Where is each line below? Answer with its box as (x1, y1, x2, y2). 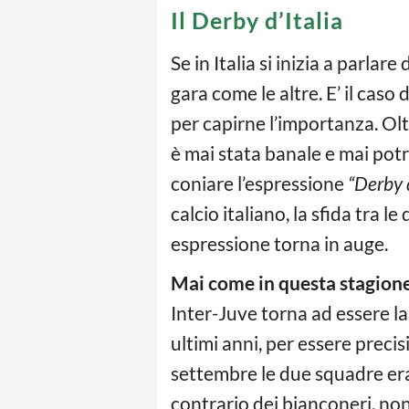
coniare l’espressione (171, 172, 344, 194)
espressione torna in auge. (171, 232, 388, 255)
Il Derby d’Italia (171, 6, 343, 34)
